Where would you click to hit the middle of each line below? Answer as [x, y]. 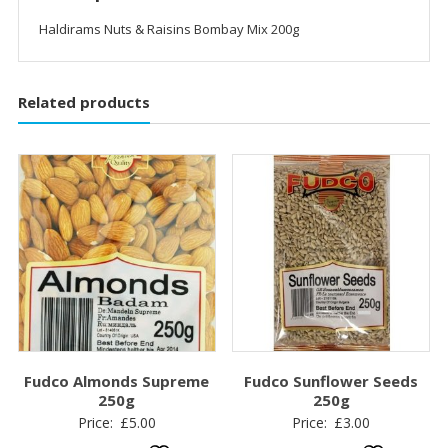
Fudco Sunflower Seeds [331, 380]
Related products [83, 101]
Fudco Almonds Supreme [117, 380]
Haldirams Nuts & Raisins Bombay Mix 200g [168, 28]
